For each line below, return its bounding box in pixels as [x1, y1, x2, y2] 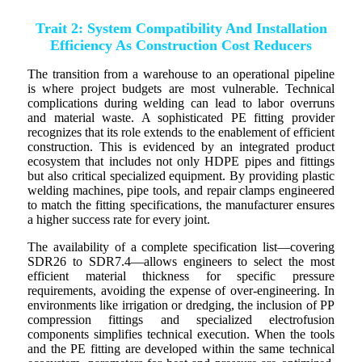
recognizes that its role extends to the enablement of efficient [27, 125, 335, 140]
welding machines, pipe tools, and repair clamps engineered [27, 183, 335, 198]
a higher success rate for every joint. [27, 213, 210, 227]
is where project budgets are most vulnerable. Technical [27, 82, 335, 96]
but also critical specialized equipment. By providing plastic [27, 169, 335, 183]
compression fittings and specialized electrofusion [27, 313, 335, 327]
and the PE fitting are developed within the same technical [27, 342, 335, 356]
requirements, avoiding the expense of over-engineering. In [27, 284, 335, 298]
